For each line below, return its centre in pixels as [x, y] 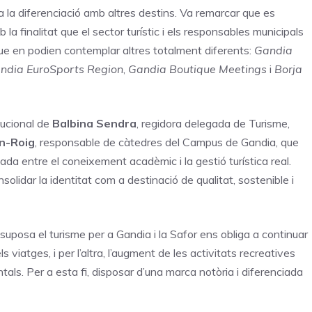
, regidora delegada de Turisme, [213, 123]
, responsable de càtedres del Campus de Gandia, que [167, 142]
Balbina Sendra [94, 123]
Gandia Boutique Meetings [197, 69]
